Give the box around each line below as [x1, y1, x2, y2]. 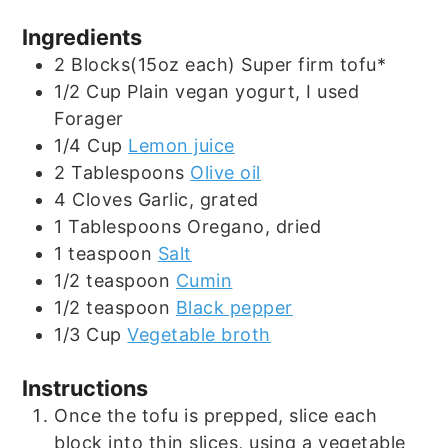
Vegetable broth [127, 324, 271, 346]
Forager [54, 108, 124, 130]
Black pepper [175, 297, 293, 319]
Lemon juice [128, 135, 235, 157]
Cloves [72, 189, 133, 211]
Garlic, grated [137, 189, 259, 211]
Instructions [22, 375, 149, 402]
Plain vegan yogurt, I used [127, 81, 360, 103]
